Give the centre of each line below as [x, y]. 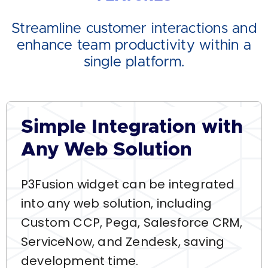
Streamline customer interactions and [134, 29]
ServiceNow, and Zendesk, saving [123, 242]
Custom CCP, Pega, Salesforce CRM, [132, 223]
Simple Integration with [132, 127]
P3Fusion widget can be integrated [128, 184]
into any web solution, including [117, 203]
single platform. [134, 62]
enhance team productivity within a [134, 45]
